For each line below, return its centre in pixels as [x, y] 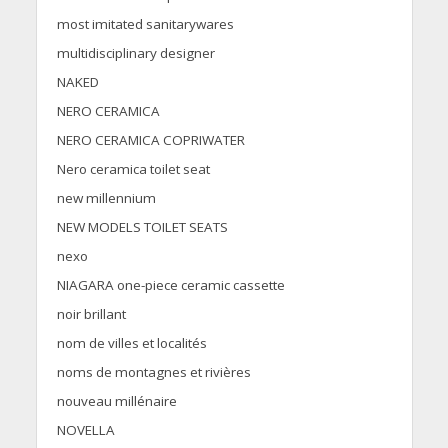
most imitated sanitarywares [145, 24]
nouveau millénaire [116, 401]
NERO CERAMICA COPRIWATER [150, 140]
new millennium [106, 198]
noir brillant [91, 314]
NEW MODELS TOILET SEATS [142, 227]
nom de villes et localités [131, 343]
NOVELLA [85, 430]
